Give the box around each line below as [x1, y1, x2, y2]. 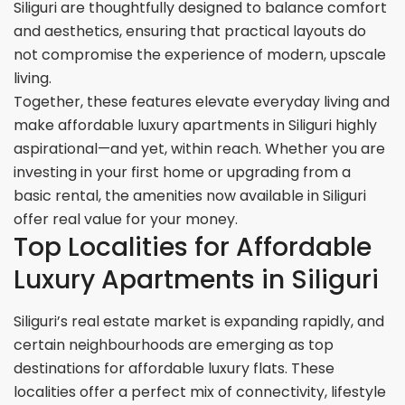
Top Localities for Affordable [14, 230, 372, 266]
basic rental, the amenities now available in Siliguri [14, 185, 367, 207]
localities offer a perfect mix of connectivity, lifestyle [14, 381, 387, 403]
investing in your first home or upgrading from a [14, 162, 352, 184]
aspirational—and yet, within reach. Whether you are [14, 138, 386, 160]
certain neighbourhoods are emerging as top [14, 334, 334, 356]
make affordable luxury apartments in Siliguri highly [14, 115, 378, 137]
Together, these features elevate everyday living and [14, 91, 391, 113]
